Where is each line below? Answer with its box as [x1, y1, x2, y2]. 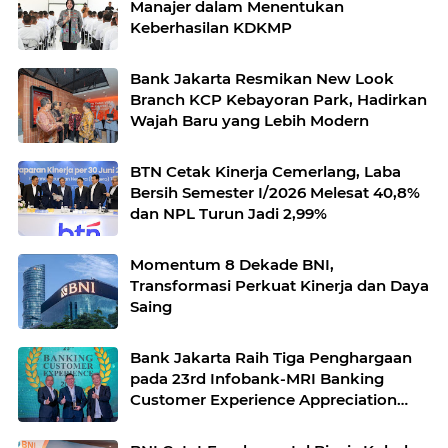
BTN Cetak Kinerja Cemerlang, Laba [130, 162, 401, 182]
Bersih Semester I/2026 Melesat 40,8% [130, 183, 420, 203]
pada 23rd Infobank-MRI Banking [130, 369, 384, 389]
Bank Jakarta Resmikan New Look [130, 69, 394, 89]
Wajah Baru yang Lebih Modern [130, 111, 369, 131]
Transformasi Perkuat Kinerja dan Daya [130, 276, 429, 296]
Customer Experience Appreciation [130, 390, 397, 410]
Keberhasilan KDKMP [130, 18, 292, 38]
